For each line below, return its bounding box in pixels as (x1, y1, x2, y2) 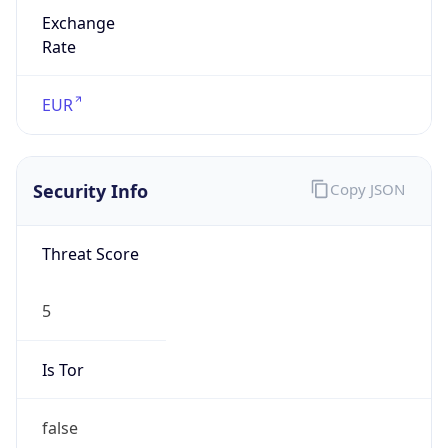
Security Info (33, 178, 148, 203)
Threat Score (41, 243, 139, 266)
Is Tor (41, 358, 84, 381)
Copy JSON (329, 179, 405, 200)
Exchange (41, 11, 115, 34)
